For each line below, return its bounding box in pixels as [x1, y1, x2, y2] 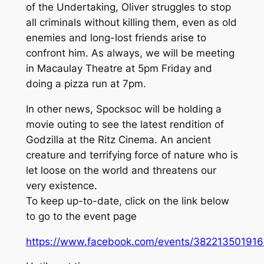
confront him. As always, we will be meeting [25, 47, 235, 59]
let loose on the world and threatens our [25, 164, 216, 176]
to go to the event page [25, 210, 137, 222]
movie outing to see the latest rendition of [25, 118, 224, 130]
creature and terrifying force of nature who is [25, 148, 238, 161]
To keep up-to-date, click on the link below [25, 194, 229, 207]
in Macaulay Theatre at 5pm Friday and [25, 62, 212, 74]
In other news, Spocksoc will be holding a [25, 103, 222, 115]
